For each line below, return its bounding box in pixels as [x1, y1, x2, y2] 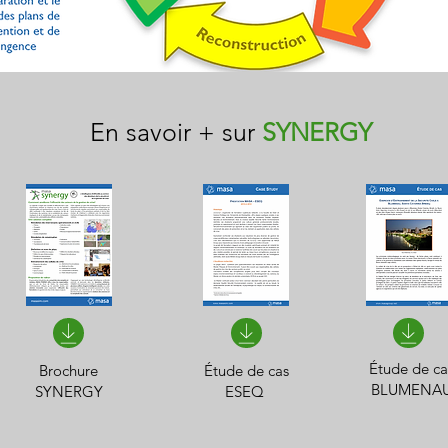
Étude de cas [204, 361, 289, 380]
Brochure [39, 361, 98, 380]
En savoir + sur [89, 117, 262, 147]
